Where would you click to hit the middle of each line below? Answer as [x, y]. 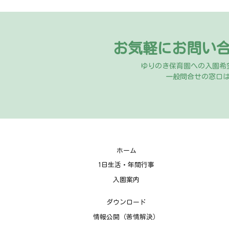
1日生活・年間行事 [127, 165]
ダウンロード [127, 202]
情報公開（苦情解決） [127, 217]
